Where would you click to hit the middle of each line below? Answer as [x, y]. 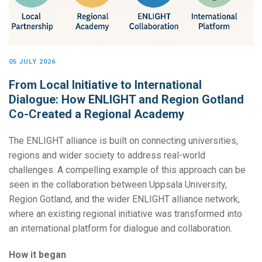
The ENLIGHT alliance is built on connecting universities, [123, 141]
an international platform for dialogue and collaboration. [120, 229]
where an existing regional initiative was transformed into [125, 214]
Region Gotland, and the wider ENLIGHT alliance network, [124, 199]
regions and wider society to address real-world [107, 156]
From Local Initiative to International [105, 85]
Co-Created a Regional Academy [96, 114]
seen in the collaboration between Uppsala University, [118, 185]
